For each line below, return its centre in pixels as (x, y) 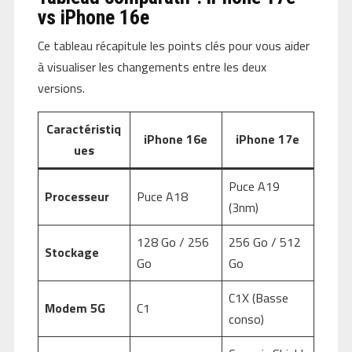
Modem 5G (75, 308)
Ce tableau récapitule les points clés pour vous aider (173, 45)
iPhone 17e (268, 139)
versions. (61, 88)
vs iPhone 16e (93, 17)
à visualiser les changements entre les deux (152, 66)
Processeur (77, 196)
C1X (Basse (258, 297)
